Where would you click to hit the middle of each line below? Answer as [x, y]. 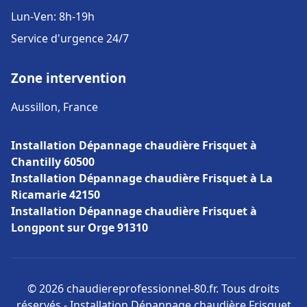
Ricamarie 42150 [56, 195]
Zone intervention [69, 78]
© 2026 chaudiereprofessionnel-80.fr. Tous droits [153, 288]
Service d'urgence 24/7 [70, 38]
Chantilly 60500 [53, 162]
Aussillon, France [54, 107]
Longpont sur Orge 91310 [79, 228]
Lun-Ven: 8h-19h [53, 16]
